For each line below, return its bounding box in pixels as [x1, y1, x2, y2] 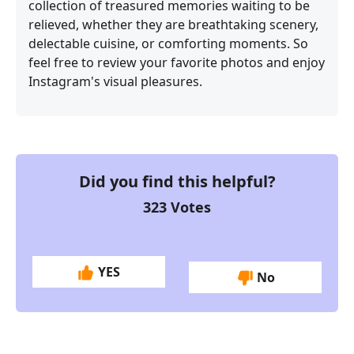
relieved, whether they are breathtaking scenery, [28, 15, 318, 33]
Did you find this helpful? [78, 170, 276, 192]
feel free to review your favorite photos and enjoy [28, 53, 325, 71]
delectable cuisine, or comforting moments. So [28, 34, 308, 52]
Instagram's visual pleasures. [28, 72, 202, 90]
